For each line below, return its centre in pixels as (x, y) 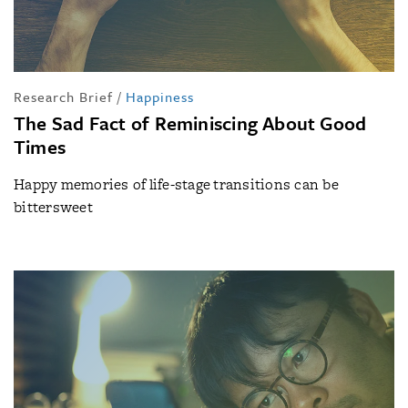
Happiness (160, 96)
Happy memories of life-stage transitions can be (176, 184)
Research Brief (63, 96)
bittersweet (53, 207)
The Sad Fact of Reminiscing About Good (190, 122)
